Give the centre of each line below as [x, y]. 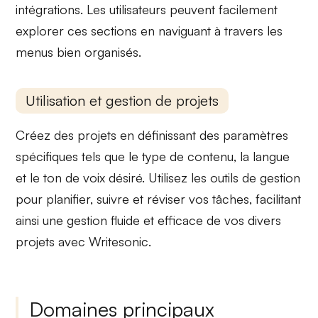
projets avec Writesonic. [84, 242]
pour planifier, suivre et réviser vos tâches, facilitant [159, 199]
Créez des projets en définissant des [120, 135]
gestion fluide [104, 220]
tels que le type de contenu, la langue [184, 157]
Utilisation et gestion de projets [122, 101]
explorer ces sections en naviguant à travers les [149, 30]
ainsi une [42, 220]
